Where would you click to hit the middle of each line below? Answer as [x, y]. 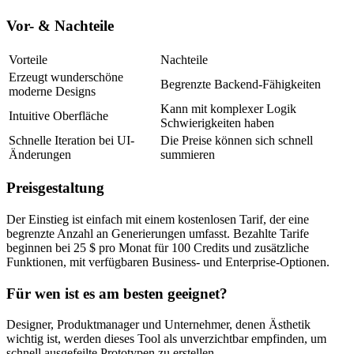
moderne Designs [52, 91]
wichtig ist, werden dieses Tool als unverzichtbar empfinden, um [168, 339]
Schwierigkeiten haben [217, 122]
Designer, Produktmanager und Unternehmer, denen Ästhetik [160, 325]
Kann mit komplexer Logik [230, 108]
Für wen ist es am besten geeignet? [117, 293]
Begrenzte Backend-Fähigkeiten [241, 84]
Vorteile [28, 59]
